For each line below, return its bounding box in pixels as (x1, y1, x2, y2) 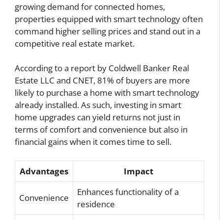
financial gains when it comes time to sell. (15, 136, 171, 148)
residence (77, 198, 115, 210)
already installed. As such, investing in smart (15, 99, 181, 111)
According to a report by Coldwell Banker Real (15, 62, 189, 74)
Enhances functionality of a (77, 186, 179, 197)
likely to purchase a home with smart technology (15, 87, 199, 99)
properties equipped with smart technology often (15, 13, 203, 25)
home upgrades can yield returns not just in (15, 111, 180, 123)
